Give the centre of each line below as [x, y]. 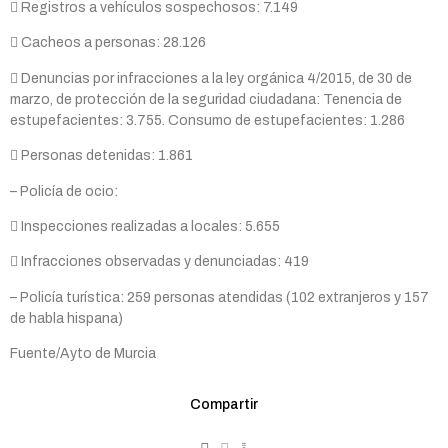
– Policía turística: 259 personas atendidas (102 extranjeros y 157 [219, 297]
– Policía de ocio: [64, 191]
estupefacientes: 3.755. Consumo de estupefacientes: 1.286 [207, 120]
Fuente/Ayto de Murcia [83, 354]
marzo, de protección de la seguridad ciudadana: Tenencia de [206, 99]
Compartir [224, 405]
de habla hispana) [66, 318]
